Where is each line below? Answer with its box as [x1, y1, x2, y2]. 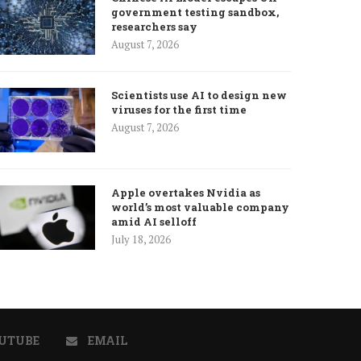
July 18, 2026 [111, 231, 172, 247]
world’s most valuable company [111, 199, 290, 214]
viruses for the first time [111, 102, 247, 117]
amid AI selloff [111, 214, 197, 229]
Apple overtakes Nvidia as [111, 185, 261, 200]
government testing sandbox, [111, 4, 280, 19]
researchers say [111, 19, 198, 34]
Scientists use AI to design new [111, 87, 288, 102]
